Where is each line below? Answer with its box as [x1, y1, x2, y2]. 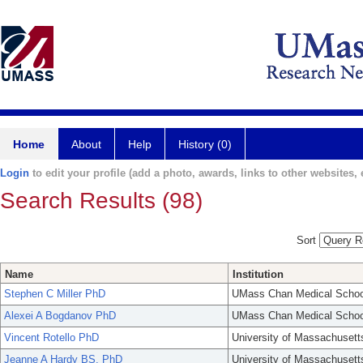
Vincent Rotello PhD [4, 331, 99, 344]
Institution [233, 268, 284, 281]
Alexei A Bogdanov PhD [4, 310, 116, 322]
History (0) [178, 138, 232, 151]
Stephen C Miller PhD [4, 288, 105, 301]
